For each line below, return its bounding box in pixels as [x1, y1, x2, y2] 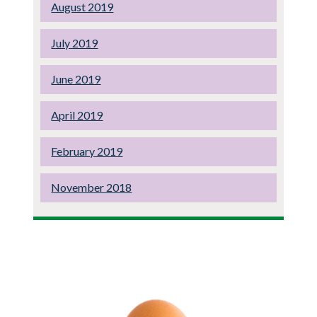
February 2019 [51, 144, 123, 158]
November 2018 [51, 180, 132, 195]
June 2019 [51, 72, 101, 86]
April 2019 [51, 108, 103, 122]
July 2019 [51, 36, 98, 50]
